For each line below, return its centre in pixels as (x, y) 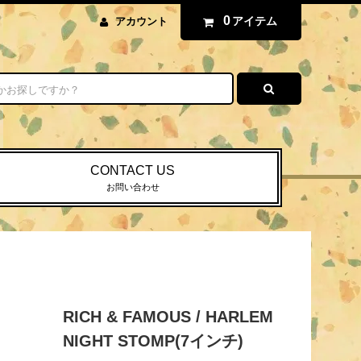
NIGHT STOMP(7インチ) (153, 341)
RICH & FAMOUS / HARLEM (168, 317)
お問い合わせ (133, 187)
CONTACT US (133, 171)
